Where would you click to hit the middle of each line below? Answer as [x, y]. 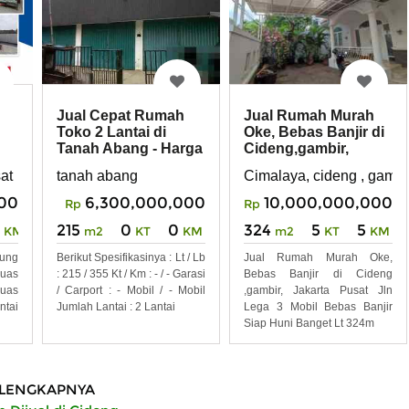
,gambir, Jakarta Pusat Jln [318, 291]
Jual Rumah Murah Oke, [318, 258]
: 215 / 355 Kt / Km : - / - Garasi [131, 274]
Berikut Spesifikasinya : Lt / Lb [131, 258]
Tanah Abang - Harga [130, 149]
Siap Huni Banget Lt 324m [309, 324]
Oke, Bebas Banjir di [314, 132]
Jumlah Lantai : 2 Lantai [116, 307]
